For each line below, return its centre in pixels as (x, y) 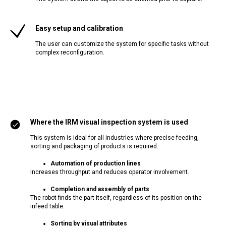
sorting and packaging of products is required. (94, 146)
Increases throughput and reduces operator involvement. (110, 172)
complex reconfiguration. (70, 52)
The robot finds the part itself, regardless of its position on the (116, 198)
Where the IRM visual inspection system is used (109, 122)
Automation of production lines (96, 163)
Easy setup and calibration (79, 28)
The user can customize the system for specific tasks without (122, 44)
